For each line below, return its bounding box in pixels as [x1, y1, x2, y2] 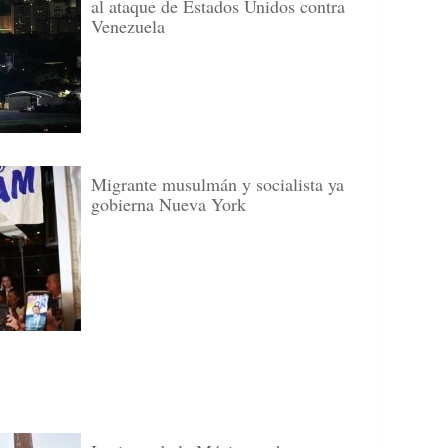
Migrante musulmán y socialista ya [91, 172, 344, 196]
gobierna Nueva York [91, 192, 246, 216]
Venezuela [91, 14, 165, 38]
